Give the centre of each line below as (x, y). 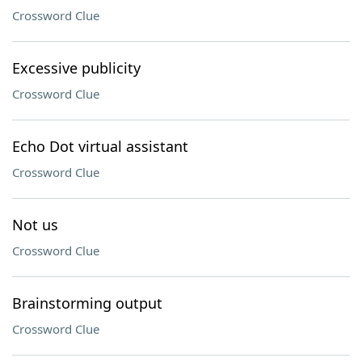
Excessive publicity (76, 68)
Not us (35, 225)
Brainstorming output (87, 303)
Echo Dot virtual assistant (100, 146)
